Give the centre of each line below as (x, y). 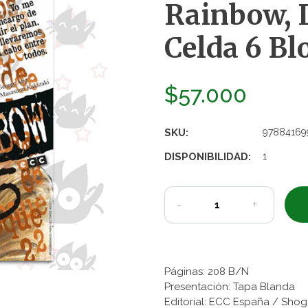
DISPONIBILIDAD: (208, 157)
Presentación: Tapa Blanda (230, 287)
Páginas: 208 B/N (207, 272)
